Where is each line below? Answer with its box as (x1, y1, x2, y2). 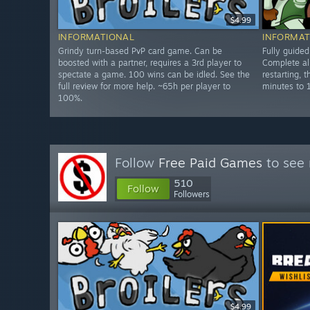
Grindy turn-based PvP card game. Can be (58, 46, 222, 57)
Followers (174, 189, 210, 199)
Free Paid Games (158, 154, 262, 171)
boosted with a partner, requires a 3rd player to (58, 57, 241, 69)
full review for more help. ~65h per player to (58, 81, 230, 92)
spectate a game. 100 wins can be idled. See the (58, 69, 250, 80)
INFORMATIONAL (58, 31, 135, 43)
